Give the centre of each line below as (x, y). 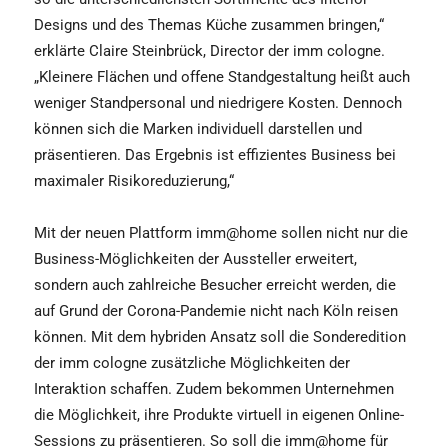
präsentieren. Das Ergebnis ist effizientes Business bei (215, 154)
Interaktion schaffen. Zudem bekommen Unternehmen (214, 388)
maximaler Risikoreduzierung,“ (134, 180)
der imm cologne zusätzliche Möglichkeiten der (192, 362)
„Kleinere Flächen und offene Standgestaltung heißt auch (222, 76)
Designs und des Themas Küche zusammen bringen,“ (209, 24)
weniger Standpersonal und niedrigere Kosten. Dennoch (218, 102)
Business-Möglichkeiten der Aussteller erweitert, (195, 258)
